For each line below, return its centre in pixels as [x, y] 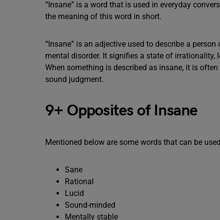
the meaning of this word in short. [103, 16]
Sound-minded [90, 205]
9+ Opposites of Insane [125, 111]
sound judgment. [74, 79]
